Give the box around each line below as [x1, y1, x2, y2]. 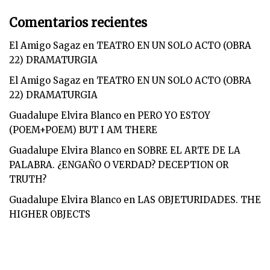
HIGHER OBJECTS [9, 209, 90, 220]
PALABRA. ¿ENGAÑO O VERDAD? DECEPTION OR [9, 159, 228, 171]
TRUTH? [9, 174, 46, 185]
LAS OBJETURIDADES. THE [137, 194, 261, 206]
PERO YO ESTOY [137, 110, 210, 121]
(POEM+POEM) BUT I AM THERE [9, 124, 157, 136]
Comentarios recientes [9, 15, 147, 30]
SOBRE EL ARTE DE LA [137, 145, 240, 156]
